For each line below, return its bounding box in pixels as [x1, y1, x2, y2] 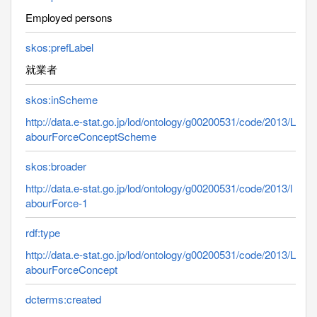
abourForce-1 [25, 195, 88, 210]
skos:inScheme [25, 91, 98, 107]
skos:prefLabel [25, 39, 93, 54]
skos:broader [25, 158, 86, 173]
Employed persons [25, 9, 113, 25]
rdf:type [25, 224, 60, 240]
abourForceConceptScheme [25, 128, 156, 144]
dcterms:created [25, 291, 101, 306]
